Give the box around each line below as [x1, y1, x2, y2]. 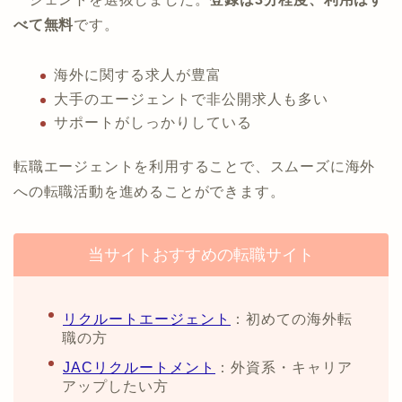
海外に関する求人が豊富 [54, 66, 222, 83]
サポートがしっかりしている [54, 115, 252, 131]
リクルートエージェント [63, 311, 231, 328]
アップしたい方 [62, 378, 169, 394]
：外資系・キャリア [215, 359, 353, 375]
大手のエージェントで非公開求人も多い [54, 91, 328, 107]
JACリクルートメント [63, 359, 215, 375]
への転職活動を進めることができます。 [13, 184, 285, 200]
